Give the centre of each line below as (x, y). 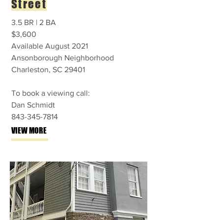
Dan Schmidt (33, 105)
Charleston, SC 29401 (48, 69)
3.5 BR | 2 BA (35, 22)
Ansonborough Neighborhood (63, 58)
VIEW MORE (29, 130)
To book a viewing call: (51, 93)
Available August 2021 (50, 46)
